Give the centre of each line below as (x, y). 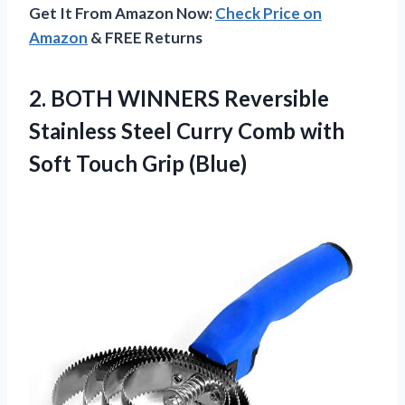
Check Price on (268, 13)
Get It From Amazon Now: (122, 13)
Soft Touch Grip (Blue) (138, 163)
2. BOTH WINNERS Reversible (179, 98)
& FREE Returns (145, 37)
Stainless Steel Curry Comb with (187, 130)
